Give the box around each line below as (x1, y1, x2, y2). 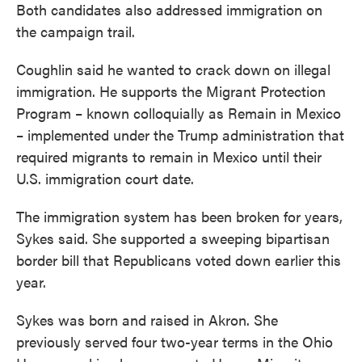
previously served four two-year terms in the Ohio (16, 330, 333, 351)
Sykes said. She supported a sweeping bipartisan (16, 227, 330, 248)
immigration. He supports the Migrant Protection (16, 80, 326, 101)
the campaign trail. (16, 20, 135, 41)
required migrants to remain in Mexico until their (16, 145, 322, 166)
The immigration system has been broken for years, (16, 205, 343, 226)
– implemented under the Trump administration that (16, 124, 344, 145)
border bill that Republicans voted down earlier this (16, 249, 341, 270)
